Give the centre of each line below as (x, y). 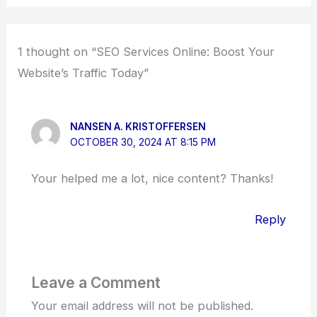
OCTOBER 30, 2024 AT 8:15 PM (143, 142)
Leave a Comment (96, 282)
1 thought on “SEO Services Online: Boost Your (146, 52)
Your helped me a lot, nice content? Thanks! (152, 178)
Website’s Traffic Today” (83, 73)
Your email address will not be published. (142, 305)
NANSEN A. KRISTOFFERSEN (138, 126)
